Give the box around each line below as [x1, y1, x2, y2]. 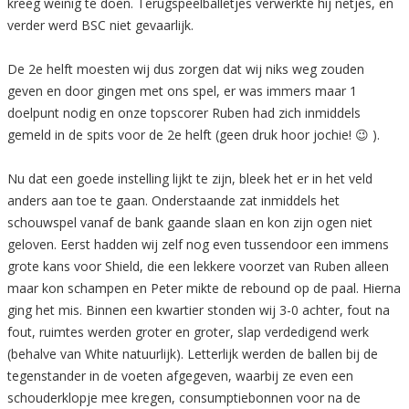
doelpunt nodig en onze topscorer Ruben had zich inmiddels [7, 104, 361, 122]
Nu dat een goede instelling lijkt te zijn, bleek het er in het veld [7, 170, 372, 188]
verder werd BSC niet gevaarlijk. [7, 16, 194, 35]
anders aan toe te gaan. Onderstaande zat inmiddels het [7, 192, 340, 210]
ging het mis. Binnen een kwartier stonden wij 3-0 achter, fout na [7, 301, 390, 320]
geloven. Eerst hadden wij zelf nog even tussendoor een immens [7, 236, 389, 254]
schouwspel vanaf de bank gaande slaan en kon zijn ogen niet [7, 214, 372, 232]
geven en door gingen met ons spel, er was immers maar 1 [7, 82, 357, 100]
